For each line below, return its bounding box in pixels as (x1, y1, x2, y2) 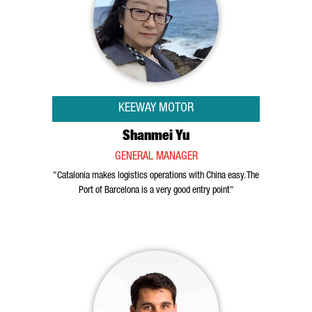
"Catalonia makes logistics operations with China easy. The (53, 171, 259, 181)
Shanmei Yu (123, 130, 189, 144)
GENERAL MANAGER (114, 152, 198, 163)
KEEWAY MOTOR (118, 102, 194, 115)
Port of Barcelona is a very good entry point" (78, 186, 234, 196)
